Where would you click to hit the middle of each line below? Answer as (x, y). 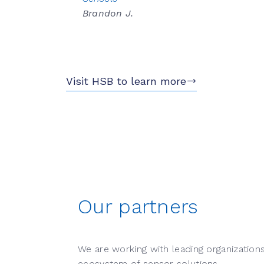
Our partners (138, 207)
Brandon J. (108, 14)
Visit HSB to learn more (126, 81)
